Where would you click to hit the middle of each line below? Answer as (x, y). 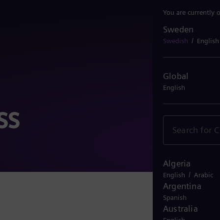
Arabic (204, 175)
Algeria (177, 163)
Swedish (176, 41)
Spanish (175, 197)
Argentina (182, 186)
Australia (180, 208)
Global (176, 76)
